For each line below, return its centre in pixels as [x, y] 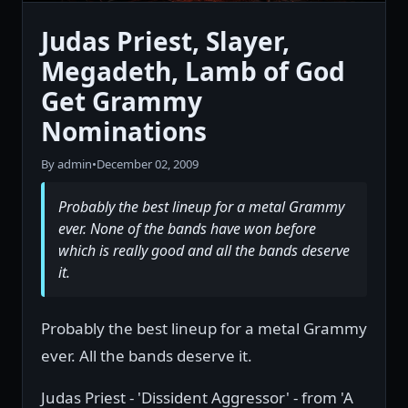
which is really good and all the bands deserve [204, 251]
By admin [66, 164]
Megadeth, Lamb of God [193, 71]
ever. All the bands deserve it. [147, 356]
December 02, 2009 [148, 164]
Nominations [124, 132]
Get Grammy [122, 102]
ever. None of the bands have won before [187, 229]
